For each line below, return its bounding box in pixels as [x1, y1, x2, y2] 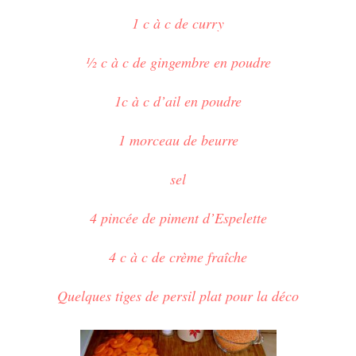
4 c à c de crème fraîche [109, 246, 247, 266]
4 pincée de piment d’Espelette [89, 207, 267, 227]
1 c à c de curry [132, 13, 224, 33]
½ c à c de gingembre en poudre [85, 52, 271, 72]
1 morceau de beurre [118, 130, 238, 149]
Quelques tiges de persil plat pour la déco [57, 285, 299, 305]
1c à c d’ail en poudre [114, 91, 242, 110]
